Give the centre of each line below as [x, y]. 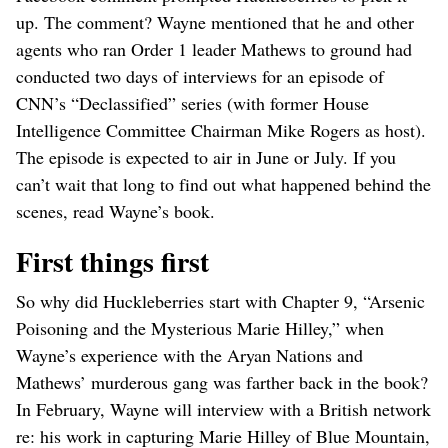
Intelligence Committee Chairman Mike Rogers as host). [221, 129]
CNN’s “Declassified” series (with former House [192, 102]
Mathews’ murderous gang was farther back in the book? [222, 381]
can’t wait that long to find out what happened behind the [223, 183]
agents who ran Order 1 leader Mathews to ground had [214, 48]
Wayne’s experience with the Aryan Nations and [189, 354]
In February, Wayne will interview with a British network [223, 408]
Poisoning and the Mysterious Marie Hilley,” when [200, 327]
